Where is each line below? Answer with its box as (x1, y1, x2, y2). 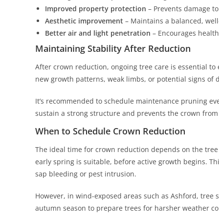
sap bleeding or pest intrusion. (35, 169, 136, 178)
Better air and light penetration (45, 28, 151, 38)
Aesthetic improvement (45, 16, 123, 25)
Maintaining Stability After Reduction (35, 43, 191, 54)
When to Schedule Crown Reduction (35, 125, 185, 137)
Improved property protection (45, 4, 146, 13)
